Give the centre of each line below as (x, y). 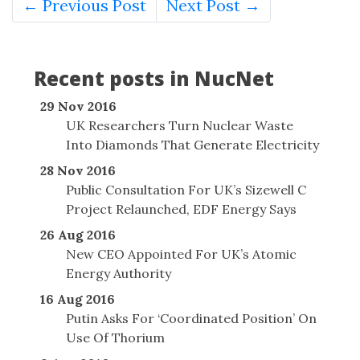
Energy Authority (118, 273)
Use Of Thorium (115, 337)
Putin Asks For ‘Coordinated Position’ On (191, 318)
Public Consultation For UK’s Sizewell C (186, 189)
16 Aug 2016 (77, 299)
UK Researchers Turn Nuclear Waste (179, 125)
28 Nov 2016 (78, 170)
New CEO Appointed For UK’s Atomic (181, 254)
